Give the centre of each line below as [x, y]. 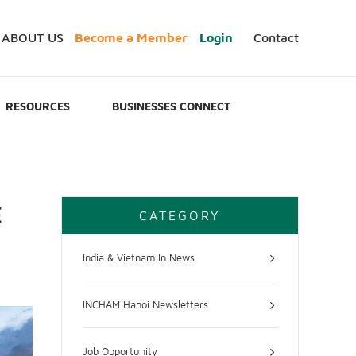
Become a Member [132, 38]
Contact [277, 38]
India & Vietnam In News [139, 257]
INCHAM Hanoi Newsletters [146, 304]
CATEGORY [180, 215]
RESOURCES [38, 106]
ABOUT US [33, 38]
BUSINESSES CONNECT [172, 106]
